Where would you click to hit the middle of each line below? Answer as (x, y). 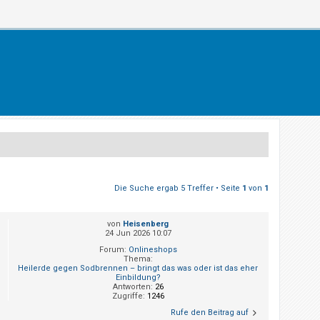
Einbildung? (138, 278)
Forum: (114, 250)
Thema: (138, 259)
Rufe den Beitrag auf (210, 313)
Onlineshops (152, 250)
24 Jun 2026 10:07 (138, 234)
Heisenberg (146, 224)
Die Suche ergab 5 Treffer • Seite (178, 189)
